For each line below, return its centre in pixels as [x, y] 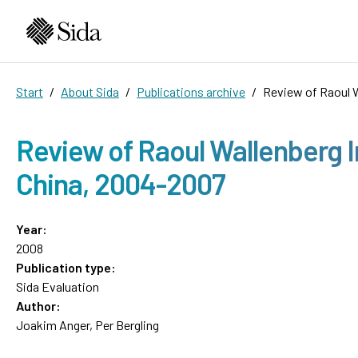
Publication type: [66, 267]
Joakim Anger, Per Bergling [88, 324]
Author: [38, 305]
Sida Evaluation [58, 286]
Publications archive [191, 91]
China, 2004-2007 [121, 183]
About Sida [90, 91]
